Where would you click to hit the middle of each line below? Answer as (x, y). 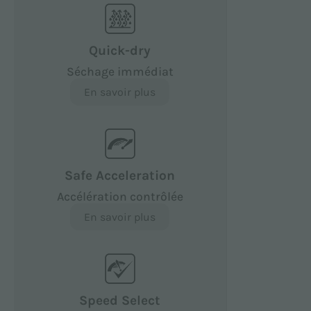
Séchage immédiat (120, 71)
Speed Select (120, 300)
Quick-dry (120, 50)
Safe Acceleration (120, 175)
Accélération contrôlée (120, 196)
